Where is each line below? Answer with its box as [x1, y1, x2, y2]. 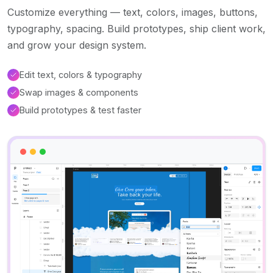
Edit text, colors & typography [19, 69, 142, 80]
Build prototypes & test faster [19, 105, 141, 116]
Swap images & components [19, 87, 138, 98]
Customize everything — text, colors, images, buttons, [7, 6, 258, 19]
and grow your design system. [7, 39, 146, 52]
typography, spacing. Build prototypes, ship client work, [7, 23, 266, 35]
